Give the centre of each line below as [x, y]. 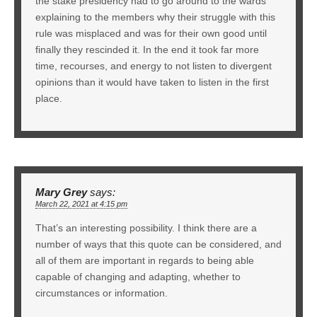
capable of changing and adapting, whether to [138, 276]
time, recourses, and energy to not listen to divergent [154, 65]
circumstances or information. [102, 293]
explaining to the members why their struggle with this [155, 17]
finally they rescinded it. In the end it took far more [147, 49]
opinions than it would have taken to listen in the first [152, 82]
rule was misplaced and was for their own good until [151, 33]
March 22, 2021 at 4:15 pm [81, 203]
